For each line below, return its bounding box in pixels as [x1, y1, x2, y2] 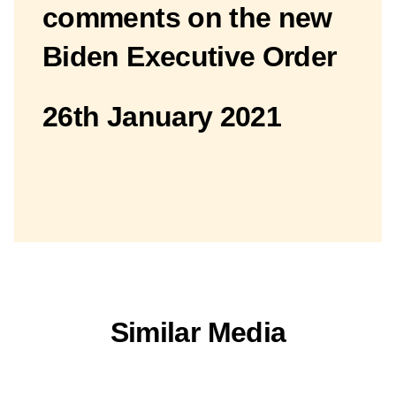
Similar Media [110, 316, 286, 349]
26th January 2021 [42, 101, 282, 133]
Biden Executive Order [42, 41, 337, 73]
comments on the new [42, 2, 332, 34]
